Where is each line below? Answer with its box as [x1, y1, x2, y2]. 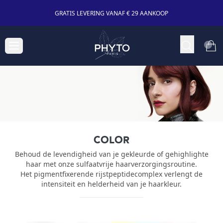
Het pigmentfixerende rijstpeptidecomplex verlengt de [20, 169, 203, 179]
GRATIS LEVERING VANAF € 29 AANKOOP [55, 8, 168, 17]
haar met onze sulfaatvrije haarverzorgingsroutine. [26, 159, 197, 169]
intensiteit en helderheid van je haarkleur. [41, 179, 182, 189]
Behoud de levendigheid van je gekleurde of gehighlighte [14, 149, 209, 159]
